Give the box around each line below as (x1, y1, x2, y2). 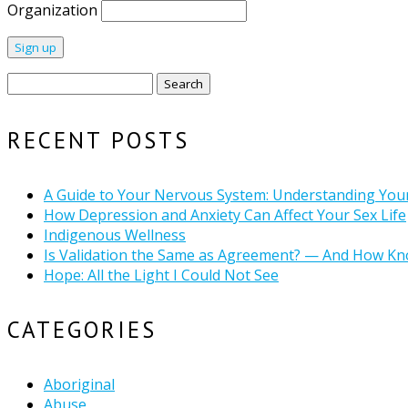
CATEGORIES (7, 315, 157, 344)
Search (6, 72, 53, 93)
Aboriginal (44, 374, 115, 395)
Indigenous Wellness (44, 224, 186, 245)
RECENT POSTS (7, 125, 189, 155)
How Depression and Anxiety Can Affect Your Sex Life (44, 204, 406, 225)
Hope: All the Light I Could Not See (44, 264, 279, 285)
